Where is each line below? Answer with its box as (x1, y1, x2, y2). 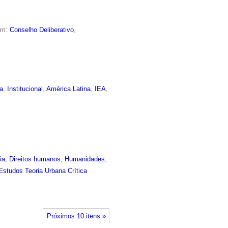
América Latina (46, 84, 91, 93)
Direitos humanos (9, 155, 61, 163)
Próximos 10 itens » (46, 212, 106, 220)
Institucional (7, 84, 43, 93)
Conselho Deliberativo (10, 25, 74, 34)
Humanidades (65, 155, 105, 163)
